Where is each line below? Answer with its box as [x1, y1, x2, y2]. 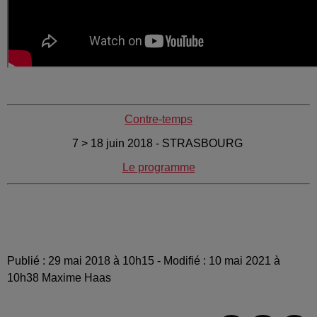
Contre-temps [125, 113, 192, 125]
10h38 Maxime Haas [7, 271, 111, 284]
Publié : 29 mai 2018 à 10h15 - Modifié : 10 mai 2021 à [7, 254, 280, 267]
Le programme [122, 161, 195, 173]
